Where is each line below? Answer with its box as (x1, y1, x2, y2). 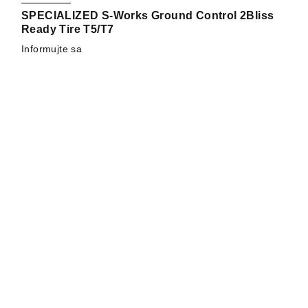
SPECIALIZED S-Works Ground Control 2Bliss (21, 9, 274, 21)
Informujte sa (21, 43, 82, 54)
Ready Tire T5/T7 (21, 23, 114, 35)
